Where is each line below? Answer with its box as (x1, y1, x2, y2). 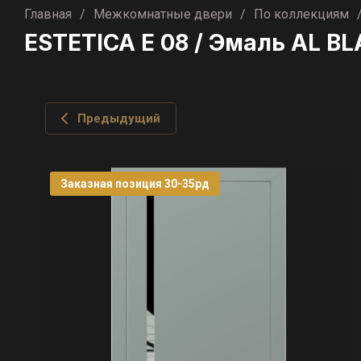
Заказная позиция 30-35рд (60, 177, 210, 190)
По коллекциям (254, 6, 349, 22)
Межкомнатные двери (93, 6, 232, 22)
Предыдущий (77, 111, 160, 126)
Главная (24, 6, 72, 22)
